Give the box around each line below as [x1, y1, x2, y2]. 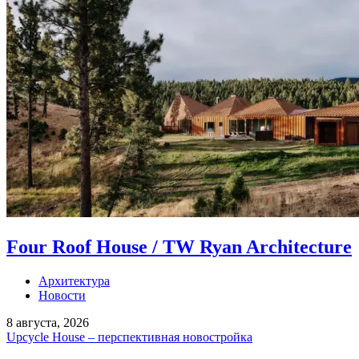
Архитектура [38, 273, 110, 288]
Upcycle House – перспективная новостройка [6, 329, 252, 344]
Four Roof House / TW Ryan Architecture [6, 236, 352, 257]
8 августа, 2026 [6, 315, 89, 329]
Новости [38, 288, 86, 302]
